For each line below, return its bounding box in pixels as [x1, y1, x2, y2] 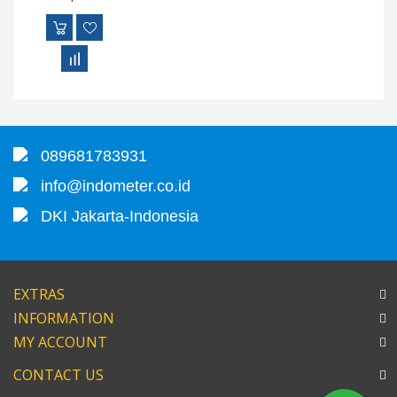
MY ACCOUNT [13, 331, 107, 352]
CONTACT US [13, 364, 104, 385]
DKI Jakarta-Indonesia [27, 206, 198, 225]
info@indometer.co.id [27, 176, 191, 195]
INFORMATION [13, 307, 114, 328]
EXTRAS [13, 284, 65, 304]
